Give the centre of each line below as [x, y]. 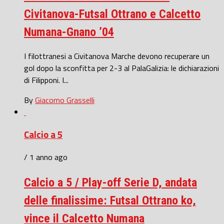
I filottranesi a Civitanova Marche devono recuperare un [117, 56]
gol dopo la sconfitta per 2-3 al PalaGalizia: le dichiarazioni [121, 68]
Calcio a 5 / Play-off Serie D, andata [110, 182]
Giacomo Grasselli [65, 100]
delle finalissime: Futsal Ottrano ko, [110, 200]
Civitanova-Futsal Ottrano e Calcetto [112, 14]
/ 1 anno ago [46, 157]
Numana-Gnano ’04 [69, 32]
